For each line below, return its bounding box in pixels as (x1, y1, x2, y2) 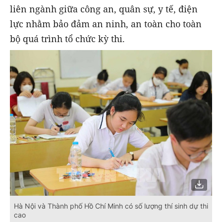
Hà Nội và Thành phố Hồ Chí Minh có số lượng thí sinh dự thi (14, 202, 208, 211)
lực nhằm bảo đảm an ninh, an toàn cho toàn (10, 18, 202, 30)
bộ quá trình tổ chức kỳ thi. (10, 33, 127, 45)
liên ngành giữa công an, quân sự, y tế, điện (10, 3, 198, 15)
